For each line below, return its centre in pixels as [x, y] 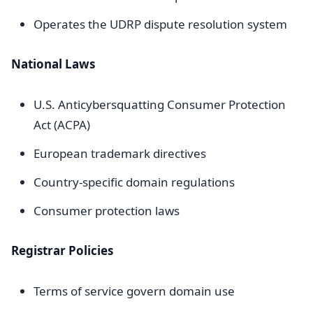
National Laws [53, 64]
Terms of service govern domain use [134, 291]
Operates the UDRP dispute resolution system [160, 24]
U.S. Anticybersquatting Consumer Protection [160, 104]
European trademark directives [120, 153]
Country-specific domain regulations [134, 182]
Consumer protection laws [107, 211]
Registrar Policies [62, 250]
